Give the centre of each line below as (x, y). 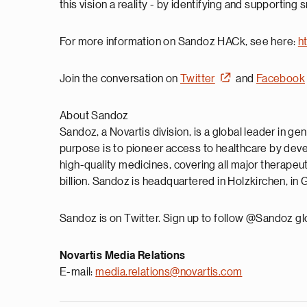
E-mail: (78, 272)
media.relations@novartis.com (169, 272)
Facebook (281, 79)
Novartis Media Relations (123, 256)
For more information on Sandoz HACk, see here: (179, 42)
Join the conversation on (120, 79)
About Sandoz (94, 116)
